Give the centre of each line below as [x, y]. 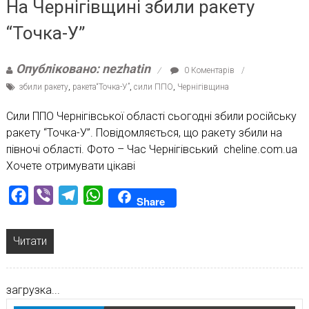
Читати [30, 241]
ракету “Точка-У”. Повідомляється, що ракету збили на [144, 132]
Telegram [100, 195]
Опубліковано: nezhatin [83, 68]
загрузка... [33, 290]
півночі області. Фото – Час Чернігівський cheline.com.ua [151, 149]
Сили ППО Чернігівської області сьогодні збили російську [151, 116]
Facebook [53, 195]
